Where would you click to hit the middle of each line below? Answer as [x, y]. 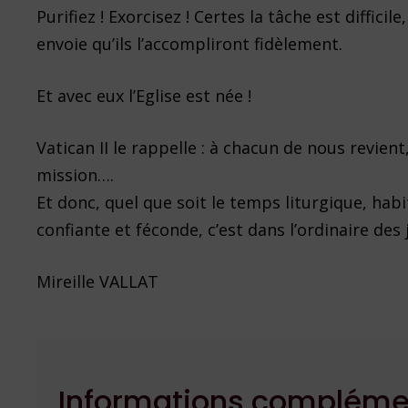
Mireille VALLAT [98, 282]
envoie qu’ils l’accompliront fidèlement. [190, 44]
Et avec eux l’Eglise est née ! [144, 96]
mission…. [76, 175]
